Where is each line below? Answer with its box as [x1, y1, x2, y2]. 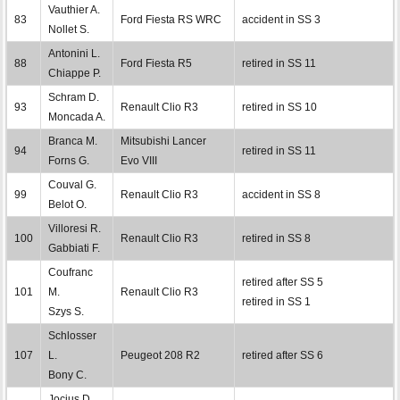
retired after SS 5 [242, 275, 323, 288]
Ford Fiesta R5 [121, 56, 192, 70]
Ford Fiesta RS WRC [121, 12, 221, 26]
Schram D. [48, 90, 99, 104]
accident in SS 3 [242, 12, 321, 26]
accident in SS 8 [242, 187, 321, 201]
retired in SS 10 [242, 100, 317, 113]
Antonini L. [48, 46, 100, 60]
